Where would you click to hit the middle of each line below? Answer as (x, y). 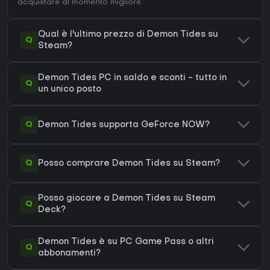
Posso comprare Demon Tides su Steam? (129, 163)
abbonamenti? (69, 254)
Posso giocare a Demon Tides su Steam (127, 199)
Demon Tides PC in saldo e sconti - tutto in (132, 78)
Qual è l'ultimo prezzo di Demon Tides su (128, 35)
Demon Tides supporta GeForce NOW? (124, 125)
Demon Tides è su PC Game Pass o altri (126, 242)
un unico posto (70, 90)
